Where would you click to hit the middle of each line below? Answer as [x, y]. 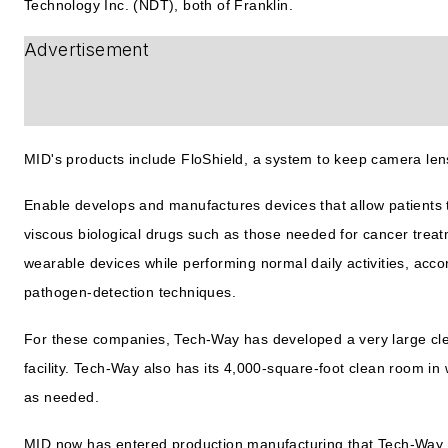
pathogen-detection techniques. [130, 292]
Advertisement [87, 50]
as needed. [62, 397]
